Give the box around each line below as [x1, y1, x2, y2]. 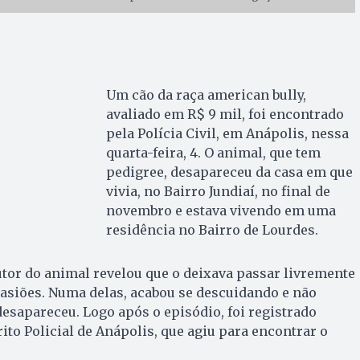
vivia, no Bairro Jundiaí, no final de [105, 183, 330, 200]
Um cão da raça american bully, [105, 87, 306, 104]
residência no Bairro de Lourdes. [105, 222, 318, 239]
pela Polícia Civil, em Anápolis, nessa [105, 125, 349, 142]
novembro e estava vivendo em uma [105, 202, 336, 219]
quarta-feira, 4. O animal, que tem [105, 145, 321, 162]
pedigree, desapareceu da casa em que [105, 164, 353, 181]
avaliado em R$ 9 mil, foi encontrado [105, 106, 344, 123]
